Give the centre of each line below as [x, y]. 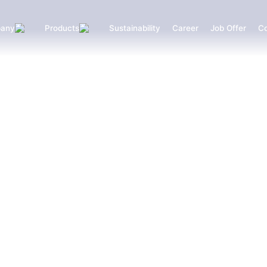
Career [185, 28]
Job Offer [228, 28]
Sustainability [134, 28]
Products [62, 28]
